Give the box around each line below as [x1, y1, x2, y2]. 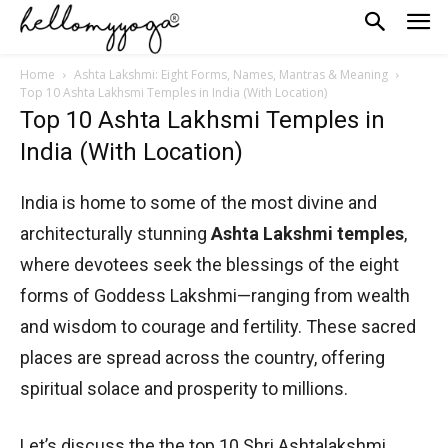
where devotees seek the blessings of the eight [20, 253, 399, 275]
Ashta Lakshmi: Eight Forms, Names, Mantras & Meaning [74, 65, 388, 83]
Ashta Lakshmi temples [211, 222, 404, 244]
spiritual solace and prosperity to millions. [20, 377, 352, 399]
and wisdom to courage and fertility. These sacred [20, 315, 416, 337]
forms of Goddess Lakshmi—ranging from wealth [20, 284, 410, 306]
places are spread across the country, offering [20, 346, 385, 368]
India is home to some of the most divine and [20, 191, 377, 213]
